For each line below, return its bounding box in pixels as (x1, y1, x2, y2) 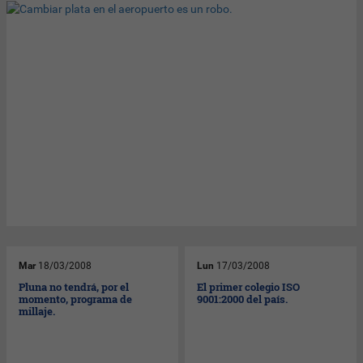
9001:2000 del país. (197, 291, 288, 306)
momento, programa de (19, 291, 133, 306)
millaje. (19, 303, 56, 318)
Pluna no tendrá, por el (19, 279, 130, 294)
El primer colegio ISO (197, 279, 301, 294)
